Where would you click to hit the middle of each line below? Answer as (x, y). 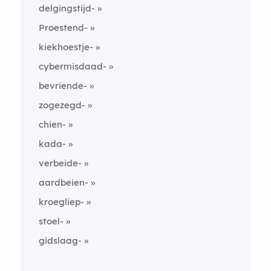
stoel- (51, 221)
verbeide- (60, 163)
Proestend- (63, 27)
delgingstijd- (67, 8)
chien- (52, 124)
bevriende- (63, 85)
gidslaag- (60, 240)
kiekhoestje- (66, 47)
